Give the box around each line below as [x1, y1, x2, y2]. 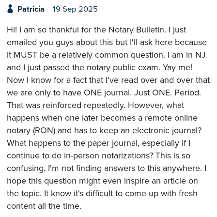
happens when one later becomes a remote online [7, 112, 198, 124]
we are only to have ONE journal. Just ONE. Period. [7, 87, 201, 98]
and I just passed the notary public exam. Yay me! [7, 62, 192, 73]
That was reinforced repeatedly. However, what [7, 100, 184, 111]
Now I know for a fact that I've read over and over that [7, 75, 210, 86]
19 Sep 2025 [52, 4, 98, 14]
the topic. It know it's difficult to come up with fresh [7, 188, 198, 199]
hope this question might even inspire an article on [7, 175, 198, 186]
